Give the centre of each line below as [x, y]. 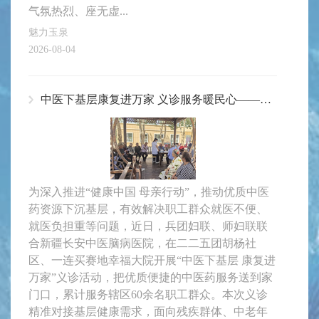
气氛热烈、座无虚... [78, 11]
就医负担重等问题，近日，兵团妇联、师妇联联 [148, 226]
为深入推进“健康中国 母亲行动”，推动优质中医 [149, 192]
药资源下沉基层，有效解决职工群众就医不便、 [148, 209]
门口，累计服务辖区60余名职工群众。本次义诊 [148, 295]
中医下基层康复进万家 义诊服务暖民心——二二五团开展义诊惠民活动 [266, 100]
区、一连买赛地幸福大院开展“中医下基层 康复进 [152, 261]
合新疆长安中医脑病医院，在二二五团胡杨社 [142, 244]
